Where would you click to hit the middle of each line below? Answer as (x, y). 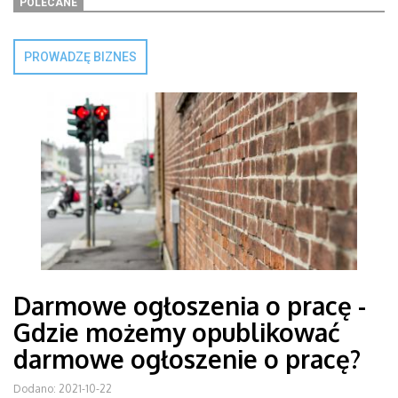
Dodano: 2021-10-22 (63, 389)
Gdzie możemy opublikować (177, 332)
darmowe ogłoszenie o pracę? (187, 359)
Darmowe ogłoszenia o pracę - (190, 306)
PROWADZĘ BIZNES (80, 57)
